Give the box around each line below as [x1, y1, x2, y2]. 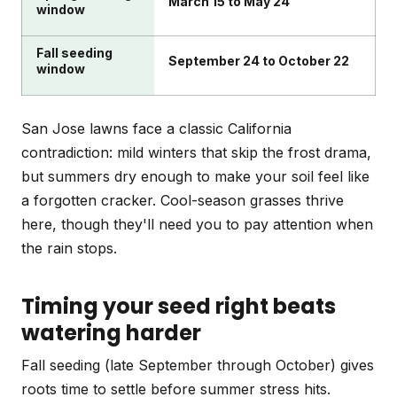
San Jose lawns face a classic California [21, 120, 292, 138]
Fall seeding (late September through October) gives [21, 356, 374, 375]
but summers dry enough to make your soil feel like [21, 167, 370, 186]
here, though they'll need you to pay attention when [21, 215, 373, 234]
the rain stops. [21, 239, 117, 258]
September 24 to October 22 [168, 53, 349, 69]
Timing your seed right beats [21, 292, 336, 322]
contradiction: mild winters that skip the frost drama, [21, 144, 371, 162]
